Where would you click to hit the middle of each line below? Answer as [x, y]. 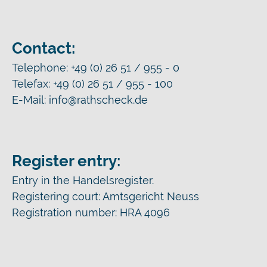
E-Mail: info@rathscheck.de [80, 100]
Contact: [44, 48]
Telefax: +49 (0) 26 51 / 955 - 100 [92, 84]
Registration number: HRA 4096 [91, 212]
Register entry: [66, 161]
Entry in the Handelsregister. [83, 180]
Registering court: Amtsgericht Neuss [105, 196]
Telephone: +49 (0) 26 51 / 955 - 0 [96, 68]
